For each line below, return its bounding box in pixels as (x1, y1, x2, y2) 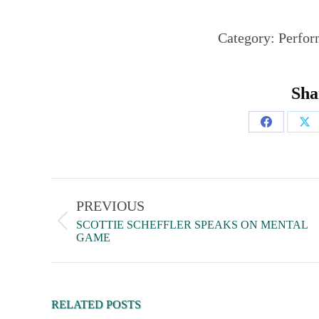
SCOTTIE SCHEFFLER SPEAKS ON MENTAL (76, 219, 308, 231)
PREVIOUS (76, 198, 145, 214)
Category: (218, 30, 278, 46)
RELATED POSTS (51, 298, 141, 310)
